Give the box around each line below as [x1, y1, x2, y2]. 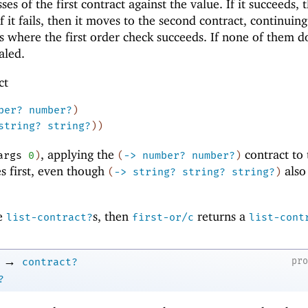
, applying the [41, 146, 118, 162]
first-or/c [132, 210, 194, 223]
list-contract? [6, 210, 93, 223]
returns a [194, 208, 249, 223]
